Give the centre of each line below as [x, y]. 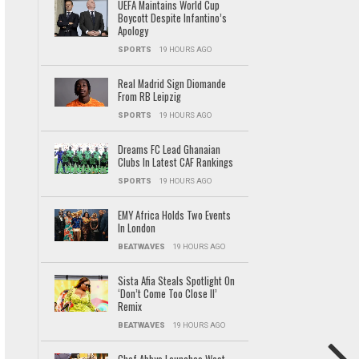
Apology [133, 31]
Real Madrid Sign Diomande [171, 84]
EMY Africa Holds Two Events [174, 215]
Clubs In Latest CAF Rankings [175, 162]
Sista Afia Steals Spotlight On [176, 281]
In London [136, 228]
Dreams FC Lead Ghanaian [169, 149]
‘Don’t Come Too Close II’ [167, 294]
